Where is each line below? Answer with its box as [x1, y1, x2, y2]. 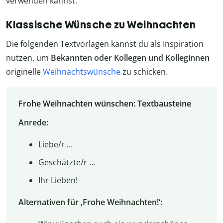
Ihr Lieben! [38, 175, 78, 186]
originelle [6, 66, 43, 77]
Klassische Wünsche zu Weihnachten [6, 17, 196, 31]
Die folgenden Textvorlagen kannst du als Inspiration [6, 38, 204, 49]
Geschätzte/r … [38, 157, 95, 168]
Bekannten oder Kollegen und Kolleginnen [51, 52, 210, 63]
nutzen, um [6, 52, 51, 63]
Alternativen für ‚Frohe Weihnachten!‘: [18, 197, 162, 208]
